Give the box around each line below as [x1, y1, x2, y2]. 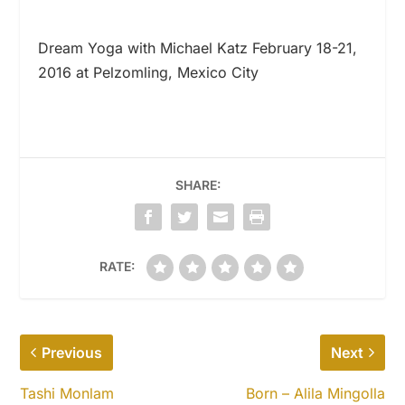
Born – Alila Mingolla [245, 383, 385, 402]
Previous [42, 343, 103, 362]
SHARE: [175, 176, 221, 193]
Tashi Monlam [20, 383, 115, 402]
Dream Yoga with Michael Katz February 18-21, [38, 38, 358, 57]
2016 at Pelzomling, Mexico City [38, 62, 259, 81]
